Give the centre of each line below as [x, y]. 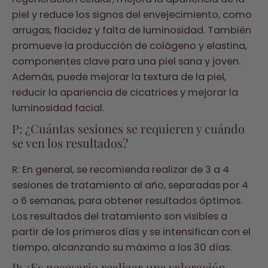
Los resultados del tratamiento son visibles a [120, 216]
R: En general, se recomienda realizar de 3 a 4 [121, 169]
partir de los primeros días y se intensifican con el [131, 232]
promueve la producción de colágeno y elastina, [130, 46]
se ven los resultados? [70, 142]
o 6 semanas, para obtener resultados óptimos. [127, 200]
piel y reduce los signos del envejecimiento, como [132, 15]
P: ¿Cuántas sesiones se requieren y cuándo [128, 128]
